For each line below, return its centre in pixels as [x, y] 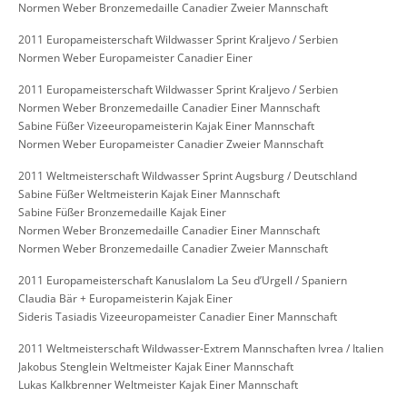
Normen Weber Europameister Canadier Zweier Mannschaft [171, 144]
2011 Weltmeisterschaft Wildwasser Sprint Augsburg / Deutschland [188, 176]
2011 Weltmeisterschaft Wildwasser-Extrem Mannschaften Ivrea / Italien [201, 349]
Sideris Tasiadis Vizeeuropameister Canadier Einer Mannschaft [178, 317]
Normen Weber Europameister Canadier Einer [135, 58]
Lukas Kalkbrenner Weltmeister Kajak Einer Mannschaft [158, 385]
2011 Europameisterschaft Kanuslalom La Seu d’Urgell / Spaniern [183, 281]
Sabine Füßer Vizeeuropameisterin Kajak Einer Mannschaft [166, 126]
